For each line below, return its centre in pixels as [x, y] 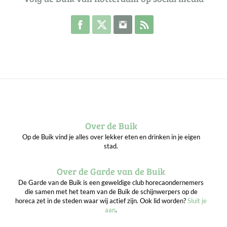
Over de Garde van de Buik [111, 172]
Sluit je [197, 201]
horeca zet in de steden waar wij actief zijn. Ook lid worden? [101, 201]
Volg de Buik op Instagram [174, 20]
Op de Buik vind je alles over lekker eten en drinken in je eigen [111, 137]
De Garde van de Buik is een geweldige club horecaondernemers [111, 183]
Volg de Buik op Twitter [148, 20]
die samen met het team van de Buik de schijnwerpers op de [111, 192]
